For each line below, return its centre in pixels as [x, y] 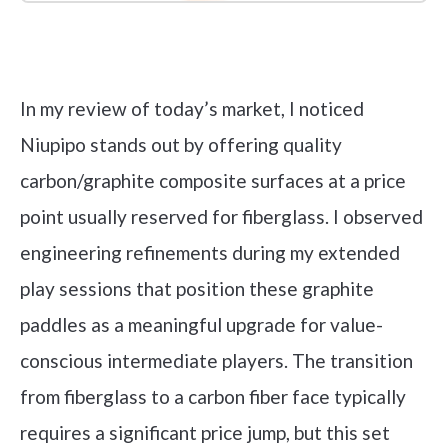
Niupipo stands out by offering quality [181, 144]
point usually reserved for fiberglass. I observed [221, 216]
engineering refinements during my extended [210, 252]
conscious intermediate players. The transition [216, 360]
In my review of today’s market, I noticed [192, 108]
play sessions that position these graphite [197, 288]
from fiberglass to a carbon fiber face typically [213, 396]
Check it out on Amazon [224, 58]
